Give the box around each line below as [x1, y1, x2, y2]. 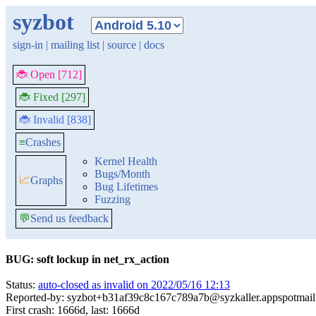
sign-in [13, 39, 43, 51]
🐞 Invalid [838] [19, 114, 91, 126]
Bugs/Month [95, 168, 150, 180]
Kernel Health [95, 155, 157, 167]
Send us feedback [30, 212, 109, 224]
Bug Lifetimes [95, 181, 158, 193]
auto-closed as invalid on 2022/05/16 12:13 [38, 279, 230, 291]
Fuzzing [95, 193, 130, 205]
